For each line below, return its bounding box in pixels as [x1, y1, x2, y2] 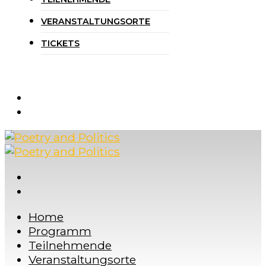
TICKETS [41, 38, 80, 49]
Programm [28, 224, 91, 239]
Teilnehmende [28, 238, 112, 253]
